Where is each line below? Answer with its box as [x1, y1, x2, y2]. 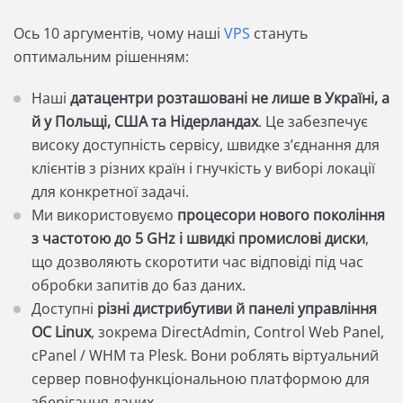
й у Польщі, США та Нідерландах [31, 112, 258, 131]
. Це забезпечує [258, 112, 368, 131]
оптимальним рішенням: [13, 47, 189, 67]
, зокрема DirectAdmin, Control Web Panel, [91, 322, 384, 342]
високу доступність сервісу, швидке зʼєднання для [31, 135, 380, 155]
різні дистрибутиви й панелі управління [97, 299, 377, 318]
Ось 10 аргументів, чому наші [13, 23, 224, 43]
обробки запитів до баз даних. [31, 275, 246, 295]
